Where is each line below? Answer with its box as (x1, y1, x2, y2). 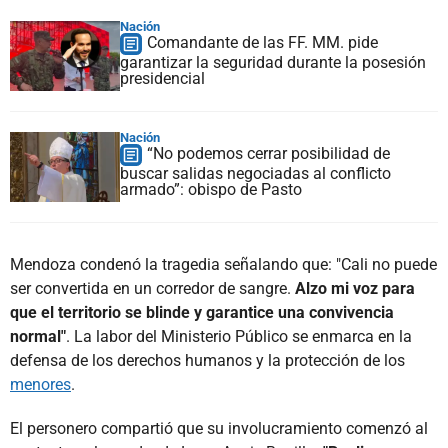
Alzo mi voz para (295, 278, 415, 298)
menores (10, 374, 71, 394)
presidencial (120, 68, 205, 88)
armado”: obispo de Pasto (120, 179, 302, 199)
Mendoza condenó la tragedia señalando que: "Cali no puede (10, 254, 437, 274)
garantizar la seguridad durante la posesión (120, 52, 426, 72)
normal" (10, 326, 66, 346)
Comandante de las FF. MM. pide (147, 32, 378, 52)
